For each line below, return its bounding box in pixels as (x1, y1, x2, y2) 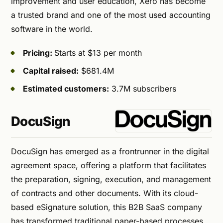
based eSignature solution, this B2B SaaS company (11, 202, 202, 212)
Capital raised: (23, 65, 79, 76)
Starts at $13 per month (54, 47, 142, 58)
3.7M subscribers (109, 83, 176, 94)
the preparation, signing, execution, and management (11, 174, 211, 184)
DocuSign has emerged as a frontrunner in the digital (11, 146, 209, 156)
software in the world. (11, 23, 93, 34)
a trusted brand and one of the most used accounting (11, 9, 211, 20)
